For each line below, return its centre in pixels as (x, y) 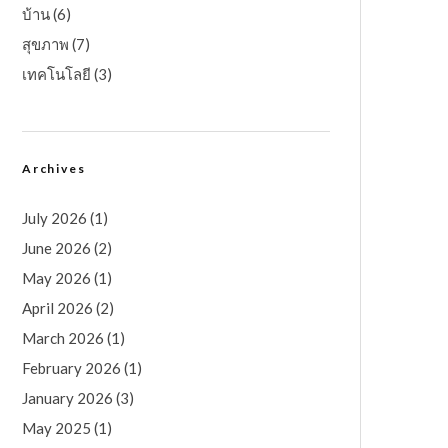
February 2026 (71, 368)
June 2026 (56, 248)
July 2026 (54, 218)
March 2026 (63, 338)
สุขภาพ (45, 44)
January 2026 (67, 398)
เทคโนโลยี (56, 74)
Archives (54, 169)
